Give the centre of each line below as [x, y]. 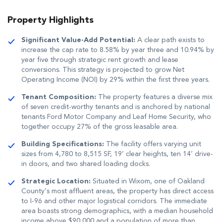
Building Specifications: [63, 144]
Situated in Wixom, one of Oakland [148, 181]
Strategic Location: [56, 182]
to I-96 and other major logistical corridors [89, 201]
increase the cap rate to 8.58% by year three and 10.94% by [118, 50]
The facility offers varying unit [153, 144]
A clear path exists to [170, 40]
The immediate [183, 201]
